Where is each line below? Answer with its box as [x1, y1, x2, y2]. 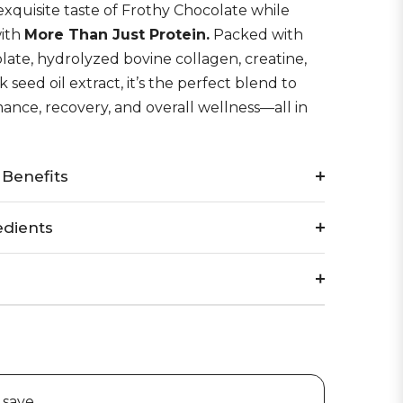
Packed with [210, 26, 303, 43]
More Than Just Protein [24, 26, 206, 43]
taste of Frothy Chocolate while [60, 2, 290, 19]
